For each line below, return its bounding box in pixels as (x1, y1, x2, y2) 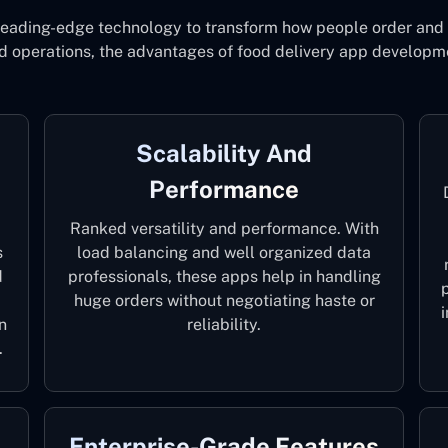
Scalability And (136, 139, 312, 167)
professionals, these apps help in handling (67, 267, 381, 286)
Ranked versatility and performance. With (69, 219, 379, 238)
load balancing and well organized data (77, 243, 371, 262)
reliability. (187, 315, 261, 334)
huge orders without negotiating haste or (73, 291, 375, 310)
